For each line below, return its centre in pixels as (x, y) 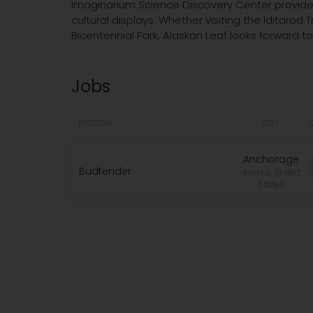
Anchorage (271, 159)
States (271, 184)
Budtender (105, 172)
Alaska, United (271, 172)
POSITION (95, 123)
